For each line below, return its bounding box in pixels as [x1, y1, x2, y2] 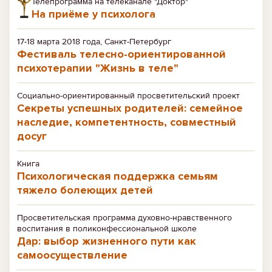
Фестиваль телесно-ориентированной [17, 47, 226, 61]
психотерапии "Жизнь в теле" [17, 61, 178, 75]
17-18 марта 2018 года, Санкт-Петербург [17, 36, 171, 47]
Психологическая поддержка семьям [17, 169, 218, 183]
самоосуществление [17, 248, 127, 262]
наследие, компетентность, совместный [17, 115, 236, 129]
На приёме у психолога [32, 7, 155, 21]
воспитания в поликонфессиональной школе [17, 223, 197, 234]
